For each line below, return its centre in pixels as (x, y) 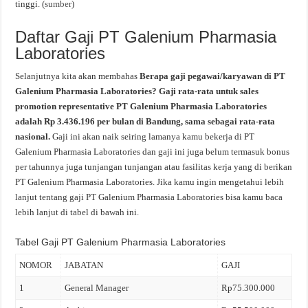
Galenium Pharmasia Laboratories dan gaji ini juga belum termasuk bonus (153, 152)
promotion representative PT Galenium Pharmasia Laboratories (141, 106)
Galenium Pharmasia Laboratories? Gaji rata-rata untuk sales (137, 91)
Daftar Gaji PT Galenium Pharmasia (146, 37)
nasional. (34, 136)
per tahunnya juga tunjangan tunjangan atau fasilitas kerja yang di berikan (154, 167)
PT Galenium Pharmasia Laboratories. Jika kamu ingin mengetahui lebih (150, 182)
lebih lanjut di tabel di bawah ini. (77, 212)
